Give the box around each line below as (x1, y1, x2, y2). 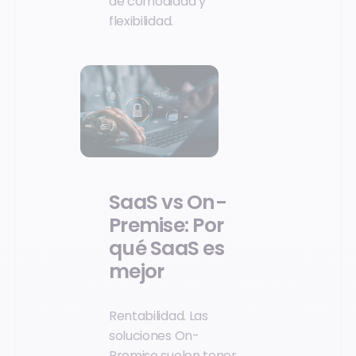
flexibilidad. (109, 12, 173, 31)
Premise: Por (109, 211, 224, 240)
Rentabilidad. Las (109, 306, 208, 325)
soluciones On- (109, 326, 199, 345)
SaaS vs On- (109, 188, 226, 217)
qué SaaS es (109, 234, 224, 263)
